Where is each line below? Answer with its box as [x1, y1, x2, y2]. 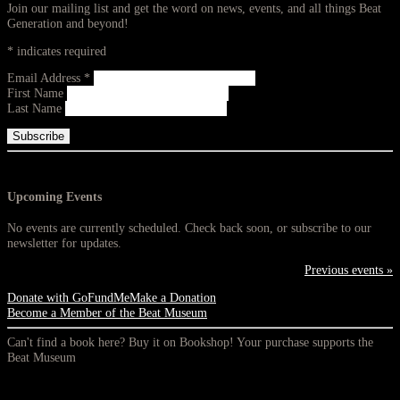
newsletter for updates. [7, 236, 121, 250]
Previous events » [304, 263, 393, 278]
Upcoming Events [7, 189, 102, 204]
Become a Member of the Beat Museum [7, 305, 207, 320]
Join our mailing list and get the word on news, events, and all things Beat [7, 2, 381, 16]
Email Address [7, 71, 84, 86]
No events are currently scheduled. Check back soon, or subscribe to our [7, 221, 371, 235]
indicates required [13, 44, 106, 58]
